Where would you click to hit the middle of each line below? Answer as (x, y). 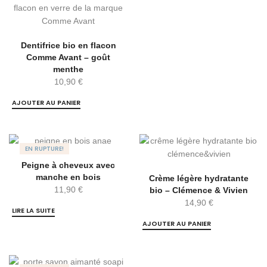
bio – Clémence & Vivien (199, 190)
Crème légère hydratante (199, 178)
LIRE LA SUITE (33, 211)
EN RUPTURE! (44, 149)
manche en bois (68, 177)
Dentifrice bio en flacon (68, 46)
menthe (68, 69)
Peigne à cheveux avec (68, 165)
